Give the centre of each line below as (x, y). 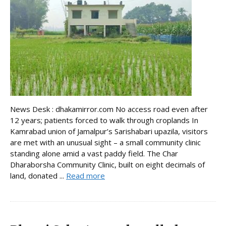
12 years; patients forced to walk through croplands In (104, 120)
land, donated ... (38, 176)
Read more (86, 176)
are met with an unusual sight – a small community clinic (105, 143)
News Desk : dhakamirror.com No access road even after (109, 109)
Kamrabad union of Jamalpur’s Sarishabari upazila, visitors (109, 131)
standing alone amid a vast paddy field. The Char (94, 154)
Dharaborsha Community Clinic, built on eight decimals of (107, 165)
